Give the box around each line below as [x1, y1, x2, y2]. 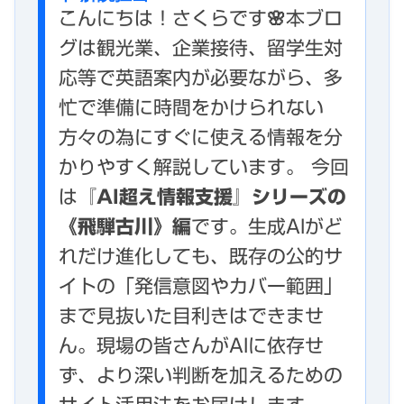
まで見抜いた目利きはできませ [59, 307, 324, 326]
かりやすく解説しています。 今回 [59, 158, 349, 178]
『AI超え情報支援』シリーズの [78, 188, 346, 207]
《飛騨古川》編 [59, 217, 191, 237]
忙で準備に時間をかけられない [59, 98, 324, 118]
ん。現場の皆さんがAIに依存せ [59, 336, 324, 356]
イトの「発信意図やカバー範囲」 [59, 277, 343, 297]
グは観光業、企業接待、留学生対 [59, 39, 343, 59]
